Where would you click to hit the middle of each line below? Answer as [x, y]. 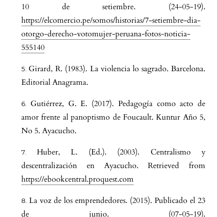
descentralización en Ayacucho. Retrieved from [113, 166]
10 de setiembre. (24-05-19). [113, 7]
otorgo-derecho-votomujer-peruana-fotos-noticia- [106, 34]
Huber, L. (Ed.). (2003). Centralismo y [121, 152]
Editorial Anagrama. [55, 83]
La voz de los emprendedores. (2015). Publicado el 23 [117, 201]
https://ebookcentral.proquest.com [77, 179]
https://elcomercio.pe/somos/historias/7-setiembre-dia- [111, 21]
